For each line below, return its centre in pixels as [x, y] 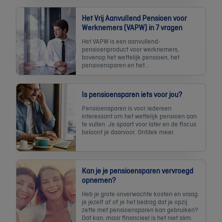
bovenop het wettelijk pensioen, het [131, 57]
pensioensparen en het [113, 65]
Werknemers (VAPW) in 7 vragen [132, 27]
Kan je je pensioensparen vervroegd [138, 170]
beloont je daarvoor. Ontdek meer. [128, 132]
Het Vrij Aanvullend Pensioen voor [134, 18]
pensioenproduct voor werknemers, [130, 49]
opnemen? [99, 180]
